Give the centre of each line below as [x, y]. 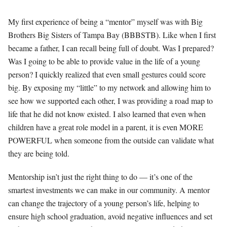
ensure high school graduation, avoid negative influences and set [110, 216]
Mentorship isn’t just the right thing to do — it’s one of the [100, 176]
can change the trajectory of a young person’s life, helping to [104, 203]
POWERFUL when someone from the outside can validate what [111, 140]
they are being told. [40, 153]
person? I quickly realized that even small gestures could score [107, 74]
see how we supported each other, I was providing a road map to [110, 100]
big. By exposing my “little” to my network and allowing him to [109, 87]
